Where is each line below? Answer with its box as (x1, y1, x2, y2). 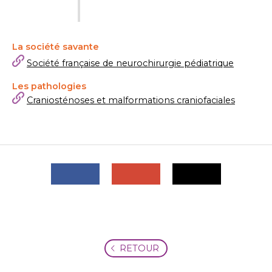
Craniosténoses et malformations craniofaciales (27, 94, 235, 106)
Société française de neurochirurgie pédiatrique (27, 57, 234, 69)
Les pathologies (12, 80, 86, 92)
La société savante (12, 41, 99, 53)
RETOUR (120, 242, 159, 254)
